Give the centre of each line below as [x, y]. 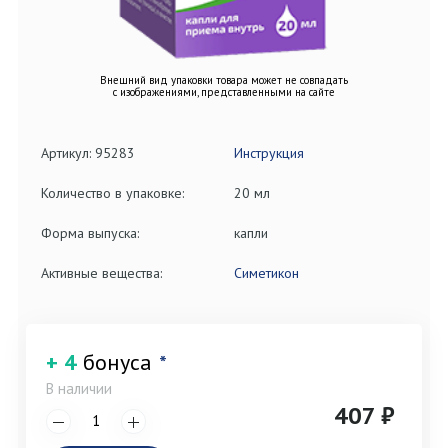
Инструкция [269, 153]
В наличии [79, 389]
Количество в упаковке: [112, 193]
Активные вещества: [101, 273]
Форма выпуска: [90, 233]
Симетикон [266, 273]
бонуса [117, 362]
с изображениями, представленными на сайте [224, 92]
